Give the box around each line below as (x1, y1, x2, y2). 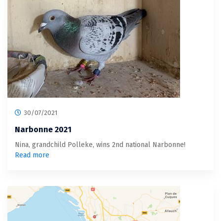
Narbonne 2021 (15, 124, 72, 134)
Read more (15, 150, 49, 159)
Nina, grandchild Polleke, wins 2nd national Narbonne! (15, 140, 185, 149)
